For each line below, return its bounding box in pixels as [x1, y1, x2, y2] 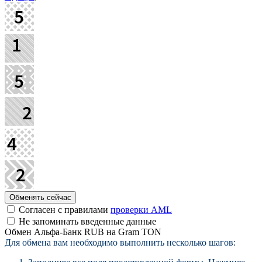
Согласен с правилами [16, 204, 111, 215]
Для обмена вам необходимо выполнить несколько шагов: [5, 237, 236, 247]
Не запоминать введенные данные [16, 216, 156, 226]
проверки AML [111, 204, 172, 215]
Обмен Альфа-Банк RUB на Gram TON [5, 226, 161, 237]
